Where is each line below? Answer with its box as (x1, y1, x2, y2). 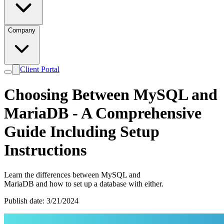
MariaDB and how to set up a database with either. (4, 179, 163, 188)
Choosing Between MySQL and (4, 85, 217, 104)
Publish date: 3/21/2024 (4, 196, 78, 205)
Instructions (4, 141, 86, 159)
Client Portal (20, 65, 59, 73)
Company (8, 26, 35, 34)
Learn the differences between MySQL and (4, 170, 140, 179)
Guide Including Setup (4, 122, 159, 141)
